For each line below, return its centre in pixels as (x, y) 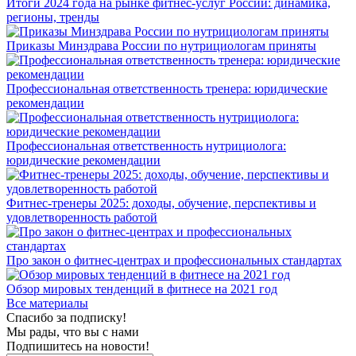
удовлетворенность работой (82, 217)
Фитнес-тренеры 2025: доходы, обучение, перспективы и (161, 203)
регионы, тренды (53, 17)
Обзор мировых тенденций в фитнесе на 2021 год (142, 289)
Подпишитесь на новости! (78, 346)
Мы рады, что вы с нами (73, 332)
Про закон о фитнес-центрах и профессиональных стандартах (174, 260)
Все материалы (47, 303)
